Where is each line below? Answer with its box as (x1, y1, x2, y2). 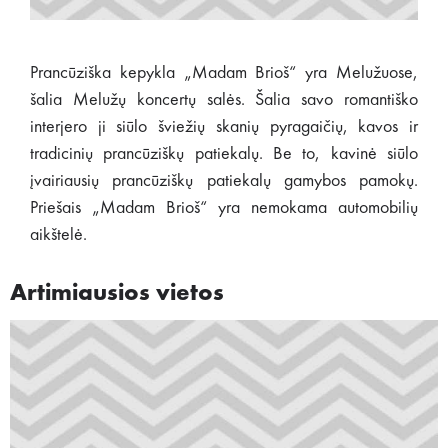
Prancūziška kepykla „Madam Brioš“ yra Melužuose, (30, 64, 418, 82)
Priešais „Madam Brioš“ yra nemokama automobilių (30, 199, 418, 217)
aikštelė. (30, 226, 87, 244)
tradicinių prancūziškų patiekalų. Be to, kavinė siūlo (30, 145, 418, 163)
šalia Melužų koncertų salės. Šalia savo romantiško (30, 91, 418, 109)
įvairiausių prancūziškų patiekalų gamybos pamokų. (30, 172, 418, 190)
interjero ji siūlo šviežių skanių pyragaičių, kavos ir (30, 118, 418, 136)
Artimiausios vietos (10, 282, 224, 306)
